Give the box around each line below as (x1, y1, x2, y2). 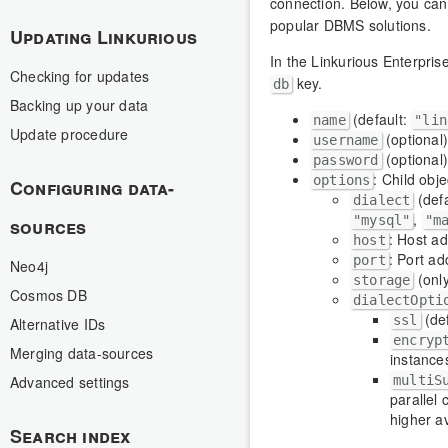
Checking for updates (10, 66, 150, 86)
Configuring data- (10, 175, 175, 201)
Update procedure (10, 124, 129, 144)
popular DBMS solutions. (270, 14, 431, 35)
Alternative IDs (10, 314, 106, 334)
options (313, 171, 371, 188)
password (313, 151, 379, 168)
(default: (348, 108, 412, 129)
